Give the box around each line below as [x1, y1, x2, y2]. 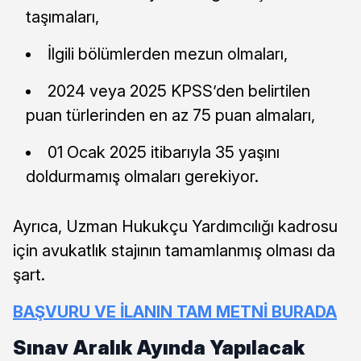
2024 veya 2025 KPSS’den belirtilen [48, 81, 310, 101]
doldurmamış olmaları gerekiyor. [26, 166, 259, 186]
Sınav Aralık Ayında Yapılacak [13, 335, 305, 359]
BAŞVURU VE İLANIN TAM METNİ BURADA [13, 301, 337, 322]
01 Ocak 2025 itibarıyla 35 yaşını [48, 142, 280, 162]
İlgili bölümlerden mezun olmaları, [48, 44, 288, 64]
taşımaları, [26, 6, 99, 27]
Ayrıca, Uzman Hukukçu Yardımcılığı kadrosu [13, 216, 338, 236]
